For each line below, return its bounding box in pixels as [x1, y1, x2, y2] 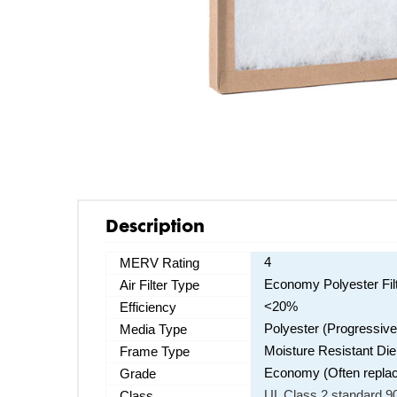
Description [105, 209, 205, 237]
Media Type [120, 322, 187, 337]
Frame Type [120, 344, 190, 359]
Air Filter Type [120, 277, 199, 292]
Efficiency [120, 300, 176, 315]
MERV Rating [120, 255, 199, 270]
